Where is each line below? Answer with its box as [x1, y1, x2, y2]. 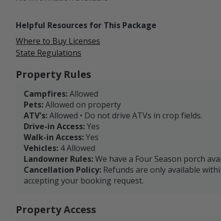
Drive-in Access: [24, 121, 85, 132]
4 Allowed [60, 143, 95, 154]
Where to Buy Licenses [16, 36, 100, 47]
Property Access [16, 203, 96, 217]
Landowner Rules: [24, 153, 93, 165]
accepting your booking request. [24, 175, 144, 186]
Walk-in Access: [24, 132, 84, 143]
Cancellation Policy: [24, 164, 101, 176]
